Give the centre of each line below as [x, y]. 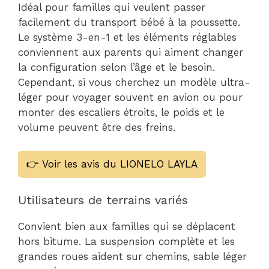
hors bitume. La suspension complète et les [126, 241]
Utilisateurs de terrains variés [103, 200]
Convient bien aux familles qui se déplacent [127, 226]
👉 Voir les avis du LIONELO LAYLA [112, 164]
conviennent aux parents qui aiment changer [131, 52]
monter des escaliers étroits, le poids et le [121, 112]
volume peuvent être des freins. [97, 127]
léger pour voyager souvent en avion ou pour [130, 97]
